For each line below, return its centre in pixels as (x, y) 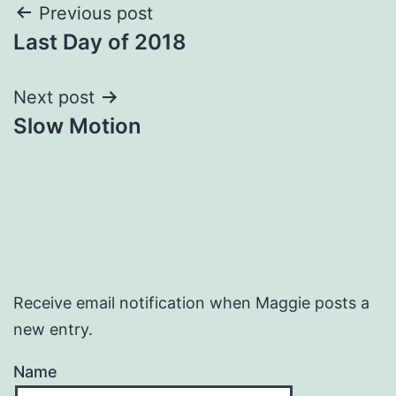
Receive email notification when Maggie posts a (191, 302)
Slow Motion (77, 126)
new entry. (53, 329)
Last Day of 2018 (100, 42)
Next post (54, 97)
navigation (90, 58)
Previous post (96, 13)
